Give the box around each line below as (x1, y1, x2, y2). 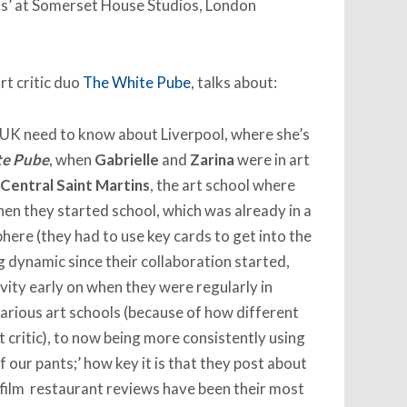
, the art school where (149, 175, 295, 195)
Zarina (189, 150, 234, 170)
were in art (233, 150, 310, 170)
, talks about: (190, 73, 277, 93)
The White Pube (82, 73, 191, 93)
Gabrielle (94, 150, 159, 170)
